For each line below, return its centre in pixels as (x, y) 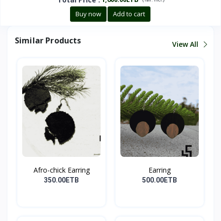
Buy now (88, 14)
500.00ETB (160, 180)
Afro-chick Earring (61, 170)
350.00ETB (61, 180)
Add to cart (129, 14)
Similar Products (48, 41)
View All (186, 44)
